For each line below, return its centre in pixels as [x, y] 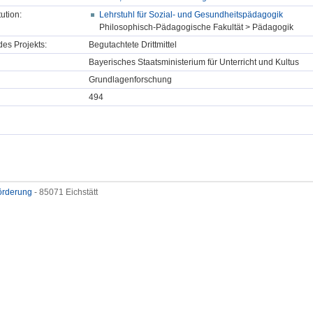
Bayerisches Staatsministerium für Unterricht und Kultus [194, 63]
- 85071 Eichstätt [65, 192]
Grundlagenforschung [130, 80]
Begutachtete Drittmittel [133, 45]
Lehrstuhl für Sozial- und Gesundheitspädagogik [191, 15]
